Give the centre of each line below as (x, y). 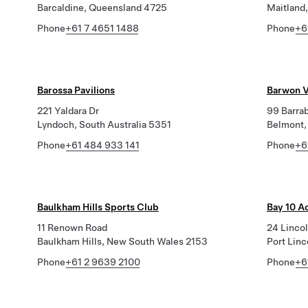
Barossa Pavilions (76, 90)
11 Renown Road (72, 228)
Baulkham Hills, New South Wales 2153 (122, 241)
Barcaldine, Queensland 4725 (102, 8)
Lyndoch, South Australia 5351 (104, 124)
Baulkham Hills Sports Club (98, 207)
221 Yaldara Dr (68, 111)
